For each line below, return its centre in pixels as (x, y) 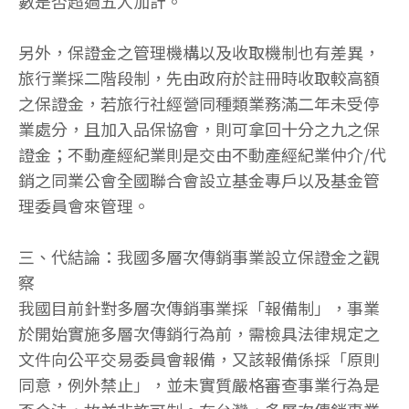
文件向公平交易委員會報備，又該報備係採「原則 (199, 359)
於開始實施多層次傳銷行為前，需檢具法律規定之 (199, 334)
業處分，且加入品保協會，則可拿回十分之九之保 (199, 129)
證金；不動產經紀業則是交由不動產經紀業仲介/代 (202, 155)
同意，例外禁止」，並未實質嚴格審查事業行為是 (199, 385)
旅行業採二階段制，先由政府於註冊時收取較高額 (199, 78)
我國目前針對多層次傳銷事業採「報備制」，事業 (199, 308)
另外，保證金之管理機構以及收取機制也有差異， (199, 52)
